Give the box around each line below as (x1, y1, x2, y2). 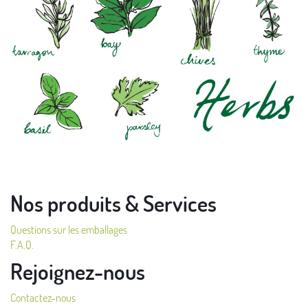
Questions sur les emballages (10, 222, 127, 236)
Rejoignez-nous (10, 257, 145, 285)
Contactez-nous (10, 290, 76, 305)
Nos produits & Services (10, 189, 217, 217)
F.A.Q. (10, 237, 34, 252)
